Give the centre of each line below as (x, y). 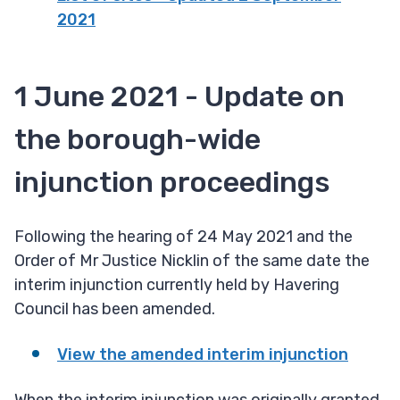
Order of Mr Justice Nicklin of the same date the (192, 261)
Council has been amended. (118, 309)
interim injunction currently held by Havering (177, 285)
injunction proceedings (172, 183)
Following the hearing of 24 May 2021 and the (183, 237)
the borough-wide (137, 140)
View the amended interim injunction (203, 355)
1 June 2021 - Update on (179, 97)
